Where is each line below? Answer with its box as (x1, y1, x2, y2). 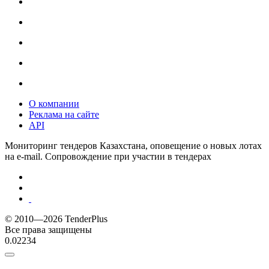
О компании (29, 98, 79, 109)
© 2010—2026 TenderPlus (5, 213, 107, 224)
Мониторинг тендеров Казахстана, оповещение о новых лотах (5, 140, 262, 151)
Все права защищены (5, 224, 92, 235)
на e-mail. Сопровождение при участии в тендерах (5, 151, 211, 162)
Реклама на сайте (29, 109, 99, 119)
